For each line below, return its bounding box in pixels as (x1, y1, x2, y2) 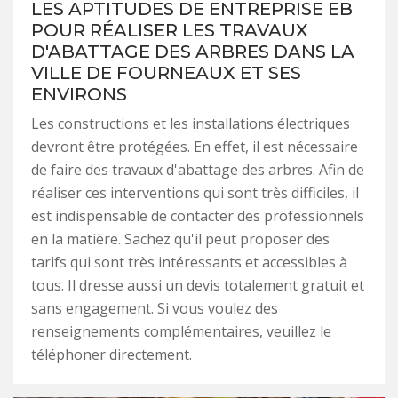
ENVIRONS (31, 83, 127, 105)
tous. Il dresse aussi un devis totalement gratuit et (31, 275, 364, 295)
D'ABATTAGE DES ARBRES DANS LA (31, 40, 354, 62)
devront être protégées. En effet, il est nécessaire (31, 136, 358, 156)
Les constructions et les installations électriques (31, 113, 350, 133)
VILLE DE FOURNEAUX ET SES (31, 61, 301, 84)
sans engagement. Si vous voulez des (31, 298, 278, 318)
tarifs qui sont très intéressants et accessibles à (31, 251, 347, 272)
